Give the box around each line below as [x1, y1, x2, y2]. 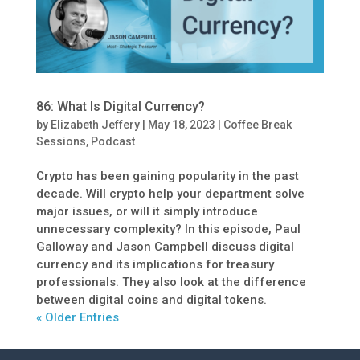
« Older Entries [35, 309, 119, 325]
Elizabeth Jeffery [50, 117, 140, 131]
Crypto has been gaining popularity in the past [35, 168, 299, 183]
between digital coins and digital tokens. [35, 292, 267, 307]
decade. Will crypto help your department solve [35, 186, 305, 201]
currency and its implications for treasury [35, 256, 274, 272]
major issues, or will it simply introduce [35, 203, 258, 219]
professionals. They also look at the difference [35, 274, 306, 289]
